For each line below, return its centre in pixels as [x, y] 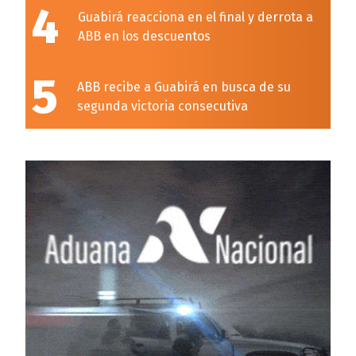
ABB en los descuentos [144, 36]
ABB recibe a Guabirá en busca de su [184, 87]
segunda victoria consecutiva [163, 106]
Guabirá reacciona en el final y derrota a [195, 17]
